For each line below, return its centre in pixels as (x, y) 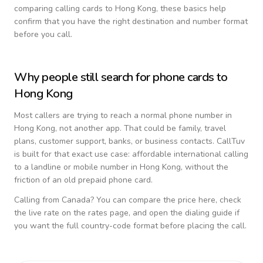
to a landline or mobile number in (77, 167)
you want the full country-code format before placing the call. (130, 226)
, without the (205, 167)
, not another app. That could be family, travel (141, 128)
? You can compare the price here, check (166, 200)
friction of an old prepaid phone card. (83, 180)
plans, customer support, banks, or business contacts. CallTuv (129, 141)
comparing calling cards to (65, 9)
